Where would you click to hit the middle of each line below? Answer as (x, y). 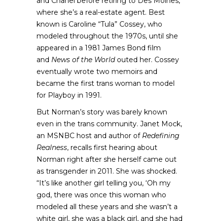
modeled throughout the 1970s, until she (107, 36)
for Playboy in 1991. (69, 95)
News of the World (83, 60)
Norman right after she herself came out (107, 159)
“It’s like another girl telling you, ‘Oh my (104, 183)
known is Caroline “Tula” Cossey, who (99, 24)
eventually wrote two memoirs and (97, 72)
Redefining (161, 136)
